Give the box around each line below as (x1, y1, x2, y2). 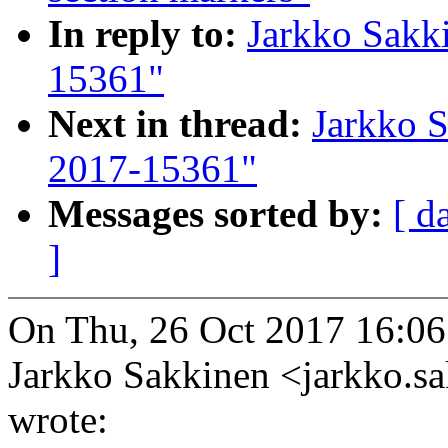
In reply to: (48, 12, 247, 56)
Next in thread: (48, 102, 312, 146)
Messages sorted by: (48, 192, 393, 236)
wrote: (8, 398, 108, 442)
